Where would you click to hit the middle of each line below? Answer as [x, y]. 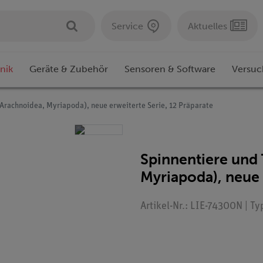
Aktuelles [208, 26]
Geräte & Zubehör [69, 69]
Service [127, 26]
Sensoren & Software [170, 69]
